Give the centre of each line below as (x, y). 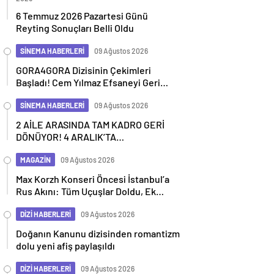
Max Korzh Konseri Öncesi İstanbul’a (93, 179)
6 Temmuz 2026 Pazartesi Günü (82, 16)
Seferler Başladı (50, 203)
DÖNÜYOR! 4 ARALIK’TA (66, 137)
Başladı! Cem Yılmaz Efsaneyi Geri (88, 82)
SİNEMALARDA (48, 149)
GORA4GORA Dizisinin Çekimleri (83, 70)
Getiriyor (35, 94)
